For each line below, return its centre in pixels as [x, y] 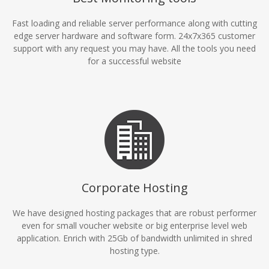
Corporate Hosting [134, 188]
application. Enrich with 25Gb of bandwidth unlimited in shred [134, 238]
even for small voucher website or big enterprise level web [134, 225]
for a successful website [134, 61]
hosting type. [134, 251]
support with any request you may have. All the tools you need [134, 48]
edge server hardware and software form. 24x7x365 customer [134, 36]
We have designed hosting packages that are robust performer [134, 213]
